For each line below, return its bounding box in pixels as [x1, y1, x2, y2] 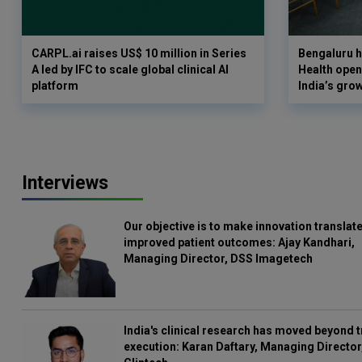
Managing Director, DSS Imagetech [124, 252, 314, 265]
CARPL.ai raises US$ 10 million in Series [32, 47, 246, 60]
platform [32, 79, 78, 92]
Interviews [22, 172, 108, 194]
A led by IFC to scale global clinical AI [32, 63, 229, 76]
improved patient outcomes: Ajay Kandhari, [124, 236, 356, 249]
